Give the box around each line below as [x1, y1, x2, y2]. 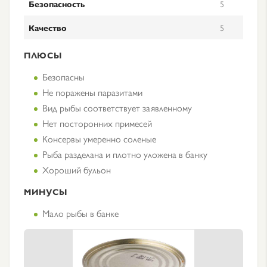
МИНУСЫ [24, 185, 67, 197]
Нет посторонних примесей [42, 116, 152, 130]
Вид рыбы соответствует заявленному [42, 101, 192, 114]
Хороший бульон [42, 163, 111, 176]
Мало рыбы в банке [42, 206, 119, 220]
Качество [29, 21, 67, 33]
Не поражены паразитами [42, 85, 142, 99]
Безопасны [42, 70, 85, 83]
